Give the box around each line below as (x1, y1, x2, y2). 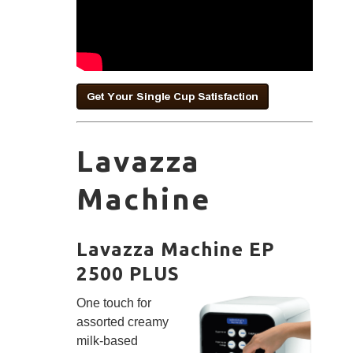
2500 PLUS (76, 263, 180, 285)
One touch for (76, 296, 151, 310)
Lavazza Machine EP (76, 239, 274, 261)
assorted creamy (76, 315, 169, 329)
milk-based (76, 334, 138, 348)
